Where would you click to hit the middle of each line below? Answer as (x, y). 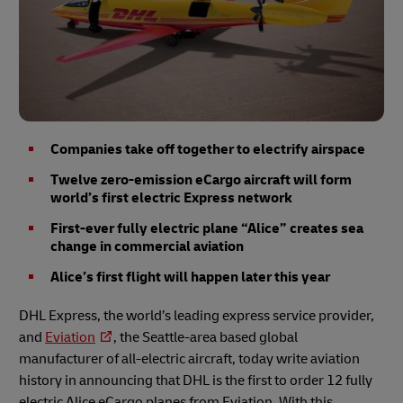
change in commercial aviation (147, 246)
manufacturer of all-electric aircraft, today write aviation (189, 358)
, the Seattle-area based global (206, 337)
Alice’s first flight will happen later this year (190, 277)
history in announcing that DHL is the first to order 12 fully (196, 380)
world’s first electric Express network (171, 197)
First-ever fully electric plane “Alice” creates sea (207, 228)
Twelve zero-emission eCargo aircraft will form (201, 179)
